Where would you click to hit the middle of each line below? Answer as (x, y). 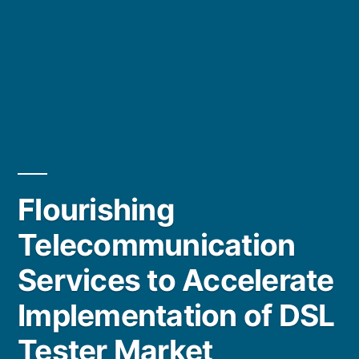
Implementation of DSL (176, 316)
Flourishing (96, 210)
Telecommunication (157, 245)
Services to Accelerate (176, 280)
